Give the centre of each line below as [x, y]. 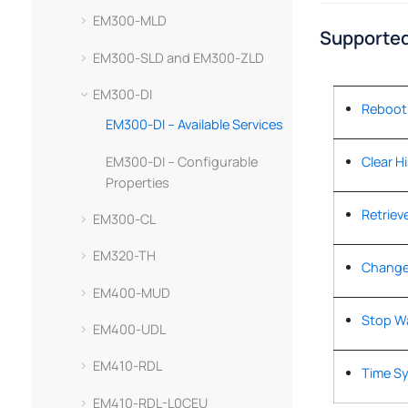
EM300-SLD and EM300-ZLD [178, 57]
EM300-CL [124, 219]
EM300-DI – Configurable [182, 161]
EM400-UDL [129, 330]
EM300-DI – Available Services [195, 125]
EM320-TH [124, 256]
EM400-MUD [131, 292]
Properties [138, 182]
